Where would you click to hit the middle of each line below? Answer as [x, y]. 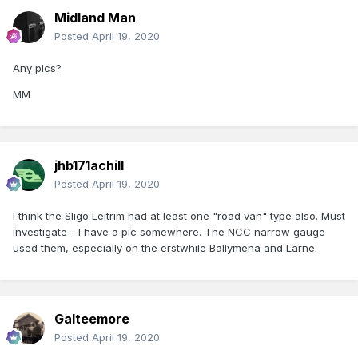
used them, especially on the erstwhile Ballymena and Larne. [165, 248]
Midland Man [95, 18]
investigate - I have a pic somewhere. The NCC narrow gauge [169, 232]
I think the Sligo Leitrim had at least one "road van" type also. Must [179, 216]
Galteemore [92, 319]
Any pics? [37, 68]
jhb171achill [89, 166]
